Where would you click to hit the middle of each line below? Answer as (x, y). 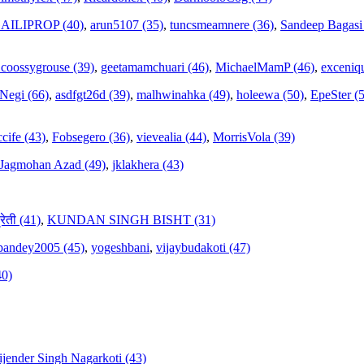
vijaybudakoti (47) (203, 248)
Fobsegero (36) (91, 137)
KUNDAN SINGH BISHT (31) (131, 220)
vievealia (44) (171, 137)
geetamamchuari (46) (155, 67)
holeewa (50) (270, 95)
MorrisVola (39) (254, 137)
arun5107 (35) (127, 25)
